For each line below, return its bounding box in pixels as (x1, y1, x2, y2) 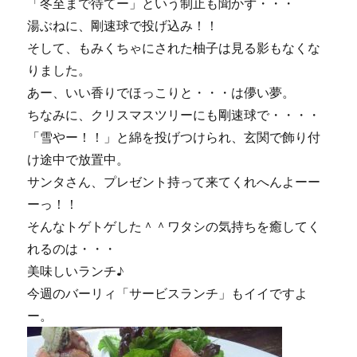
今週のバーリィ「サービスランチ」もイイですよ (27, 285, 308, 301)
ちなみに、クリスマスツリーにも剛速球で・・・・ (27, 107, 321, 123)
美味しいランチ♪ (27, 263, 125, 279)
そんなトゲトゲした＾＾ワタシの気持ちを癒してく (27, 218, 321, 234)
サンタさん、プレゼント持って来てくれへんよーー (27, 174, 321, 190)
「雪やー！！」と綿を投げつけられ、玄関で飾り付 (27, 129, 321, 145)
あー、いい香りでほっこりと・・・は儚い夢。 (27, 84, 296, 100)
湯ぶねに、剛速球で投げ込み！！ (27, 18, 219, 33)
